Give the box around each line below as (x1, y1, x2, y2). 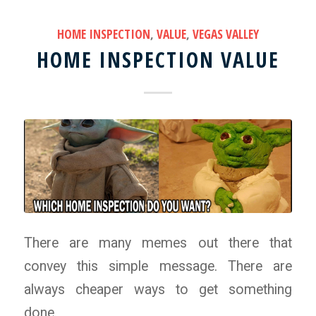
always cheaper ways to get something (23, 281, 293, 298)
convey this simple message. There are (23, 258, 293, 275)
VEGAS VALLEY (192, 25, 259, 42)
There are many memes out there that (23, 235, 293, 252)
